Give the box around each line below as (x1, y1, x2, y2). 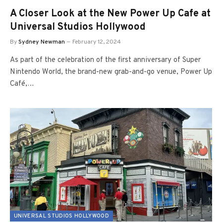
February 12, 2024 (72, 38, 121, 46)
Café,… (10, 79, 34, 89)
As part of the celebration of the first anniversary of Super (10, 55, 201, 65)
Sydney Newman (18, 38, 65, 46)
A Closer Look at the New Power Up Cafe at (10, 7, 211, 20)
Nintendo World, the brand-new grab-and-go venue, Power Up (10, 67, 212, 77)
